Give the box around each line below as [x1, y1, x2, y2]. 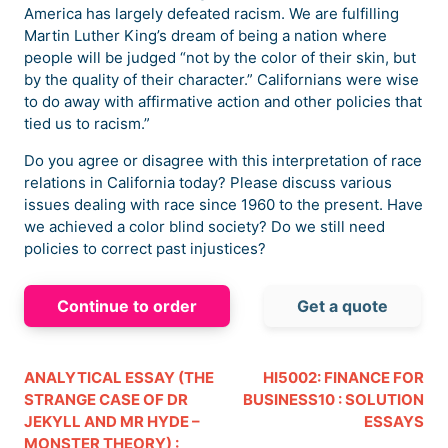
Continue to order [57, 296, 197, 317]
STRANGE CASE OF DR [24, 390, 188, 410]
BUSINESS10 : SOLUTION [243, 390, 424, 410]
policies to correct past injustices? [24, 239, 266, 259]
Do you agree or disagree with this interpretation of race [24, 151, 422, 171]
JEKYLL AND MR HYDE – [24, 412, 200, 432]
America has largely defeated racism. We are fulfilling [24, 4, 399, 24]
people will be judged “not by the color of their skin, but [24, 48, 416, 68]
